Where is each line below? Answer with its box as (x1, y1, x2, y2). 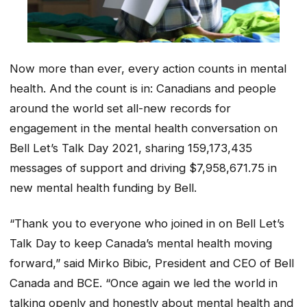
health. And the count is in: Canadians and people (10, 81, 276, 95)
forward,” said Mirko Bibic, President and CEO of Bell (10, 256, 294, 271)
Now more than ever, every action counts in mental (10, 61, 286, 75)
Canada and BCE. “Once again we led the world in (10, 276, 278, 291)
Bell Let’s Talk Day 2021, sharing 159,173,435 (10, 140, 252, 155)
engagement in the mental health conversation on (10, 121, 278, 135)
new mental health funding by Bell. (10, 180, 197, 195)
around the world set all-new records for (10, 101, 231, 115)
